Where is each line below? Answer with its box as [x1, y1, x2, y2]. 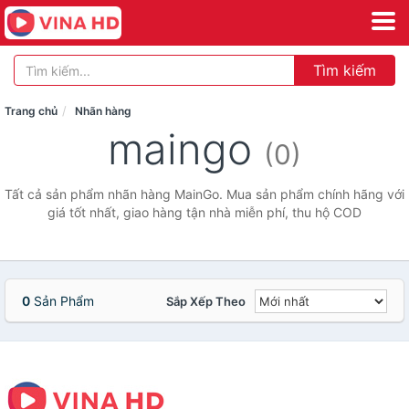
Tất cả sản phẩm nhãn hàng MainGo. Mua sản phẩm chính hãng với [5, 186, 404, 202]
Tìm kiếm [313, 61, 376, 79]
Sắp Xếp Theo [166, 294, 246, 309]
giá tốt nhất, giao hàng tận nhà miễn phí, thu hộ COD [47, 204, 362, 220]
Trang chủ [5, 104, 58, 118]
